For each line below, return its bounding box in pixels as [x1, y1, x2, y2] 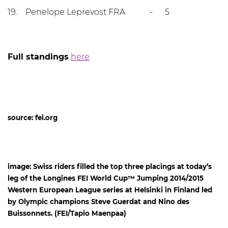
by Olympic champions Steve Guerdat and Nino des [8, 197, 189, 206]
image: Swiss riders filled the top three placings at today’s [8, 162, 212, 170]
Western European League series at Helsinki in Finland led [8, 185, 212, 194]
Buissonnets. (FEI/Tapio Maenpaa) [8, 209, 126, 217]
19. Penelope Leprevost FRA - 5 [8, 7, 169, 17]
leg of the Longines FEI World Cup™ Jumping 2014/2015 [8, 174, 204, 182]
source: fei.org [8, 113, 58, 122]
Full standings [8, 52, 69, 62]
